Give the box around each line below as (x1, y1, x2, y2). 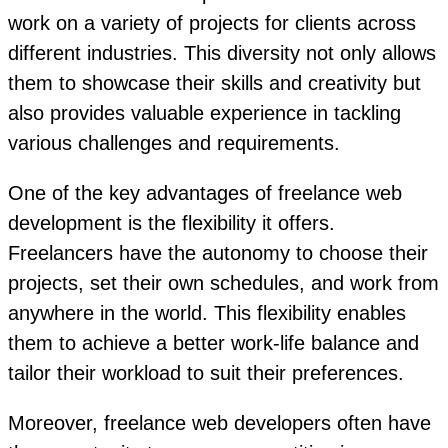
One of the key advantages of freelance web (8, 182, 402, 205)
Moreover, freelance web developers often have (8, 412, 431, 435)
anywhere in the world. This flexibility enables (8, 302, 406, 325)
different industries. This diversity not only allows (8, 42, 436, 65)
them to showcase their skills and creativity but (8, 72, 421, 95)
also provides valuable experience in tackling (8, 102, 401, 125)
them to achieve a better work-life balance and (8, 332, 419, 355)
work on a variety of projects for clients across (8, 12, 416, 35)
